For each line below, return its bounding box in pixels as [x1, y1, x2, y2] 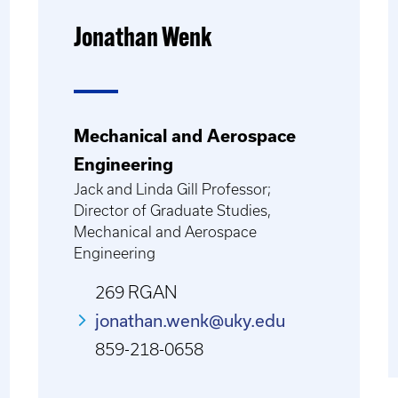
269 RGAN [94, 283, 178, 302]
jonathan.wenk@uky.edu [94, 310, 285, 330]
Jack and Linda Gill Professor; [73, 181, 271, 197]
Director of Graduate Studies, [73, 203, 271, 219]
